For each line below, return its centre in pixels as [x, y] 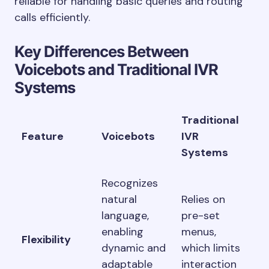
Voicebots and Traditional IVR [116, 69]
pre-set [201, 216]
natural [119, 199]
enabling [122, 232]
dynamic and [134, 248]
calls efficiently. [52, 17]
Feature [43, 136]
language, [125, 216]
